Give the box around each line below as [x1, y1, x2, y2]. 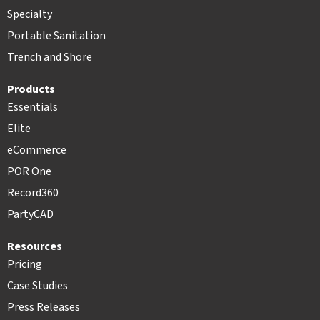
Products [7, 81, 55, 97]
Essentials [7, 99, 58, 115]
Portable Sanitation [7, 27, 106, 44]
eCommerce [7, 141, 66, 158]
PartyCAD [7, 206, 54, 222]
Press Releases [7, 299, 80, 315]
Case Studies [7, 277, 68, 294]
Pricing [7, 256, 42, 272]
